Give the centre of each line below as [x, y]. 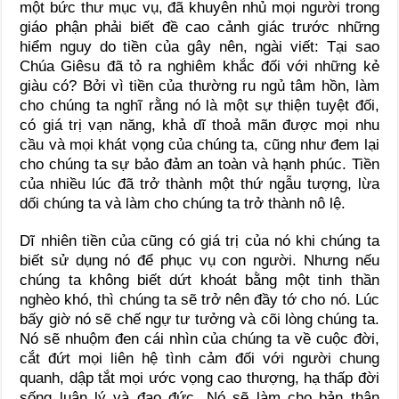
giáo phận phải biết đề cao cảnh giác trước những [199, 28]
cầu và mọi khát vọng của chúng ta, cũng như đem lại [199, 145]
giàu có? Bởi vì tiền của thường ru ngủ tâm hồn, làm [199, 86]
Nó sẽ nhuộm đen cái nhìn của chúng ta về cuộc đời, [199, 339]
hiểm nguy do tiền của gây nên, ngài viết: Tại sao [199, 47]
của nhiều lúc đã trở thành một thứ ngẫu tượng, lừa [199, 184]
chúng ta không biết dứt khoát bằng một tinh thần [199, 281]
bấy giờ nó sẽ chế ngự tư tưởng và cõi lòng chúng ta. [199, 320]
